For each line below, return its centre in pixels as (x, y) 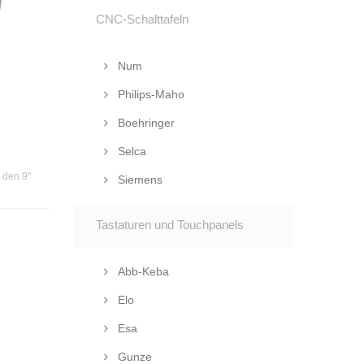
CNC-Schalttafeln (142, 19)
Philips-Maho (149, 94)
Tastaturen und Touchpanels (170, 225)
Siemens (139, 180)
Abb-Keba (142, 271)
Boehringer (145, 123)
